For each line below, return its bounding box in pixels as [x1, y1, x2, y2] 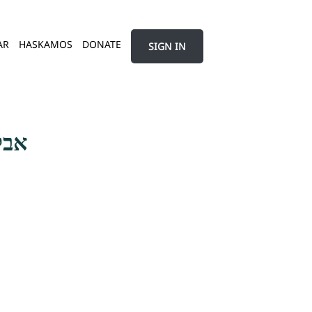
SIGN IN [148, 39, 186, 53]
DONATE [82, 38, 121, 52]
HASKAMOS [19, 38, 72, 52]
